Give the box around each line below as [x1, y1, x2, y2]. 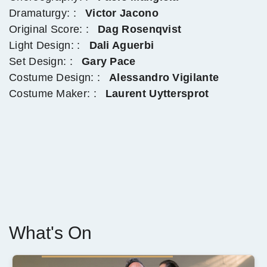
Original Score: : [9, 23, 89, 35]
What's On [9, 223, 92, 243]
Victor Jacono [85, 7, 159, 19]
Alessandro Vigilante [109, 71, 219, 83]
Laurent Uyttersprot [105, 87, 209, 100]
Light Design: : [9, 39, 80, 51]
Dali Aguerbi [89, 39, 154, 51]
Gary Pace [81, 55, 136, 67]
